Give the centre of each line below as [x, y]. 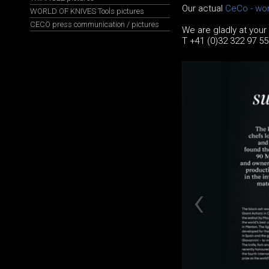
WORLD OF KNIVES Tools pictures [87, 11]
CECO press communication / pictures [95, 24]
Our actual [203, 9]
